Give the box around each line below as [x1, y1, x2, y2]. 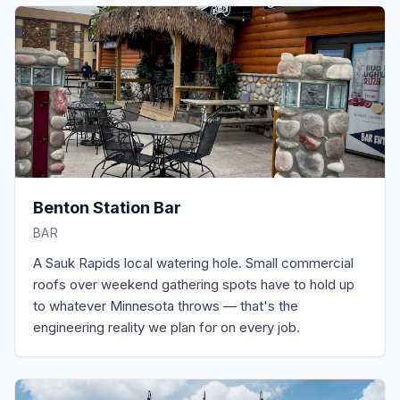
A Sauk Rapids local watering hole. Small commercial [33, 254, 354, 271]
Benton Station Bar [33, 198, 181, 217]
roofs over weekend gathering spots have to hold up [33, 276, 354, 293]
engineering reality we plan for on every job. [33, 319, 300, 336]
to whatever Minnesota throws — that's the [33, 297, 298, 314]
